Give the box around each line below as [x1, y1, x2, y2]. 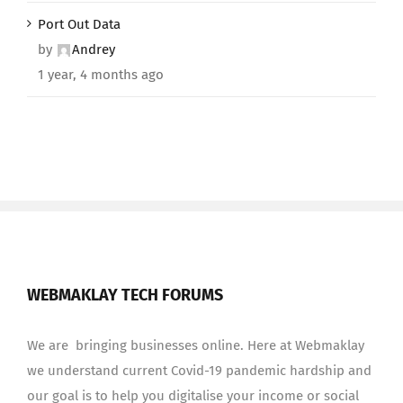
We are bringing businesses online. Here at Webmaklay [27, 337, 364, 354]
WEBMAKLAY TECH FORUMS [27, 285, 223, 306]
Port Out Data [38, 16, 121, 33]
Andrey [72, 41, 115, 58]
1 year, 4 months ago [38, 67, 164, 84]
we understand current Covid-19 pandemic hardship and [27, 363, 372, 380]
